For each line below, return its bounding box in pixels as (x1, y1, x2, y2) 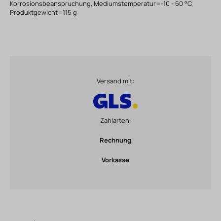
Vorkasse (102, 155, 129, 164)
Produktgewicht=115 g (10, 7, 77, 17)
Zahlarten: (100, 115, 131, 125)
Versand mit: (97, 76, 134, 85)
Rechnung (100, 135, 131, 145)
